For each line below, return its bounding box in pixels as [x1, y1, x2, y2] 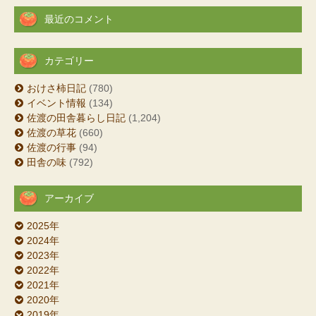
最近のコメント [44, 13, 114, 25]
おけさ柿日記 [27, 83, 86, 95]
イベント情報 [27, 97, 86, 109]
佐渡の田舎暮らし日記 [27, 112, 126, 124]
